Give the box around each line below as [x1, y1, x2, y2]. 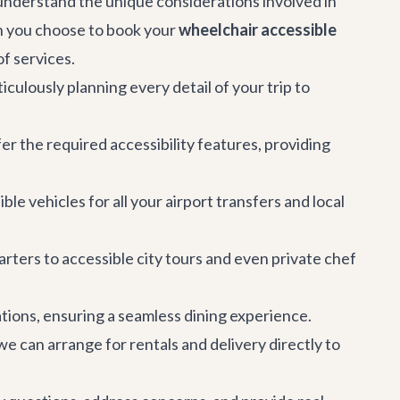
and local [281, 191, 345, 211]
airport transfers [165, 191, 281, 211]
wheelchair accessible [179, 20, 337, 39]
